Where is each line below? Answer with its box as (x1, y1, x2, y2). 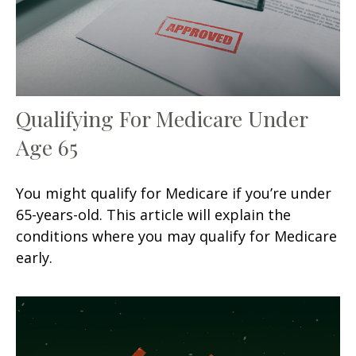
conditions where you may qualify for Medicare (16, 226, 337, 246)
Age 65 (16, 132, 78, 161)
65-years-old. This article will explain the (16, 204, 291, 224)
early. (16, 247, 52, 267)
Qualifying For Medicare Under (16, 103, 308, 133)
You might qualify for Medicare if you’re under (16, 183, 331, 203)
